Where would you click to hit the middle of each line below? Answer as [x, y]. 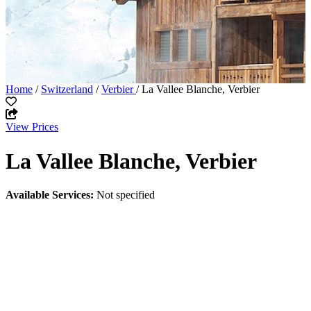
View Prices [32, 127]
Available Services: [50, 195]
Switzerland [67, 90]
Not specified [124, 195]
